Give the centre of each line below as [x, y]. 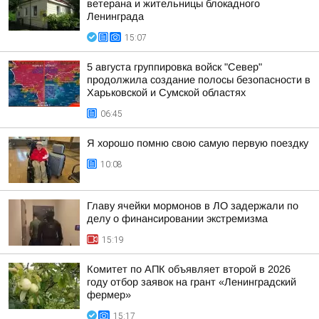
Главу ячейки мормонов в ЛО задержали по [193, 206]
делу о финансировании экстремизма [177, 219]
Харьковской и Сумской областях [166, 93]
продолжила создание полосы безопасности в [199, 80]
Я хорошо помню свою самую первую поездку [198, 143]
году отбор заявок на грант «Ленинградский [192, 282]
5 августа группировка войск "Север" [174, 67]
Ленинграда [115, 16]
